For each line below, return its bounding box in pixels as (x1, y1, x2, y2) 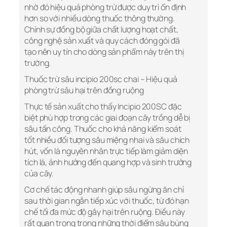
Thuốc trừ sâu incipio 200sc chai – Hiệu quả (24, 73, 177, 85)
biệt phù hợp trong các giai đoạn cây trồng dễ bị (24, 112, 191, 124)
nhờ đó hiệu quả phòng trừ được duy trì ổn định (24, 2, 186, 13)
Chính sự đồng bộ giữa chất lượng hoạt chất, (24, 24, 178, 35)
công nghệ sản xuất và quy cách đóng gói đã (24, 35, 180, 47)
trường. (24, 57, 51, 69)
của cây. (24, 168, 54, 179)
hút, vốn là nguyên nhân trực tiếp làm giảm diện (24, 145, 188, 157)
